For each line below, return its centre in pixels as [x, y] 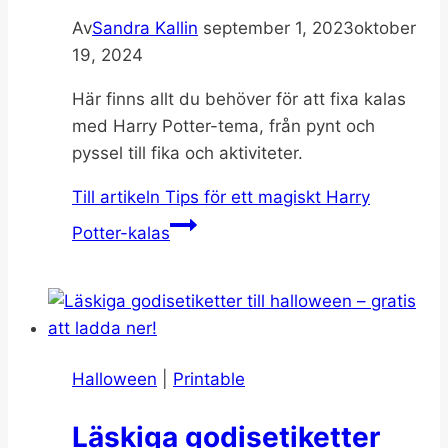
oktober [385, 28]
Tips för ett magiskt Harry [265, 197]
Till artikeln [116, 197]
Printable [209, 379]
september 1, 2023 [278, 28]
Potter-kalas [121, 233]
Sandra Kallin [145, 28]
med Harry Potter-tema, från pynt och [223, 126]
